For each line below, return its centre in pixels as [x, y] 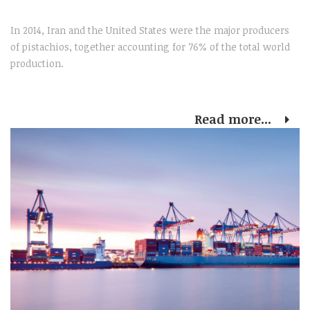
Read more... [235, 119]
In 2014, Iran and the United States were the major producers [150, 30]
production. [37, 64]
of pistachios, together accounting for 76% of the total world [150, 47]
